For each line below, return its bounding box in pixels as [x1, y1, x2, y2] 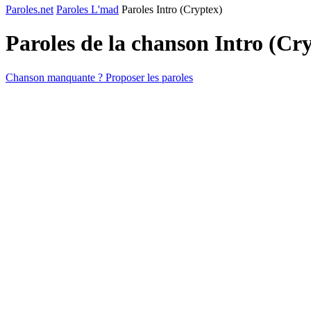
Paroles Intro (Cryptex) [121, 3, 222, 15]
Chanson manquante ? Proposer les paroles [6, 71, 193, 83]
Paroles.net [6, 3, 53, 15]
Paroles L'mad [56, 3, 119, 15]
